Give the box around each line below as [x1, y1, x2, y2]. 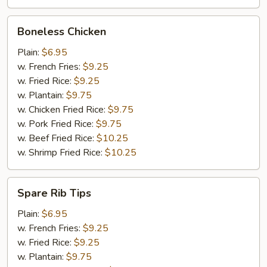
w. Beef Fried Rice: [17, 132, 97, 145]
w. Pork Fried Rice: [17, 117, 96, 131]
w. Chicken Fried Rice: [17, 103, 108, 116]
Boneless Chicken [17, 24, 106, 39]
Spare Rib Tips [17, 186, 91, 200]
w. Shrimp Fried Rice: [17, 146, 105, 159]
